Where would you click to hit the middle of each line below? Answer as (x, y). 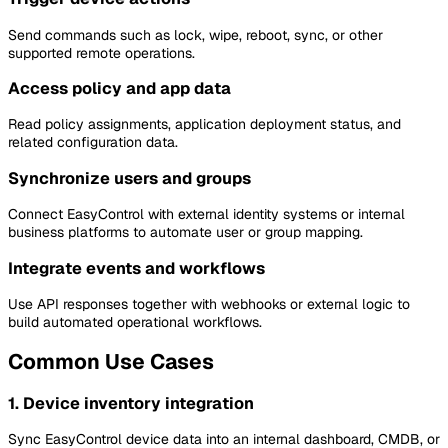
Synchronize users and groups (129, 178)
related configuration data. (93, 142)
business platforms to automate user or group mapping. (185, 232)
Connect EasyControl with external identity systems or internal (206, 214)
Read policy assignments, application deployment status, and (204, 124)
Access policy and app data (119, 89)
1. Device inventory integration (131, 403)
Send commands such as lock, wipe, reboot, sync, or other (195, 34)
